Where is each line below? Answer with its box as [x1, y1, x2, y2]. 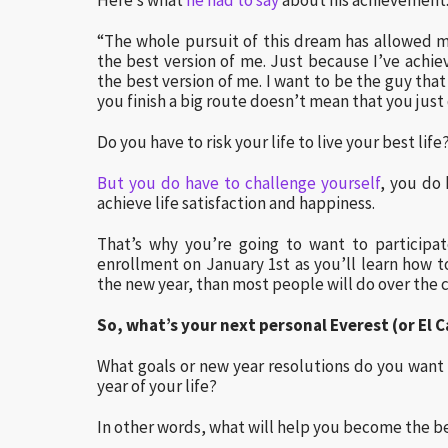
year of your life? [97, 375, 217, 397]
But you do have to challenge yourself [97, 172, 380, 194]
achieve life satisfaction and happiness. [97, 192, 375, 214]
